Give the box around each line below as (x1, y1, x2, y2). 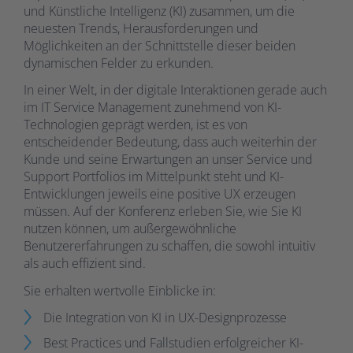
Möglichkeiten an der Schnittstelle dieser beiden (24, 36, 295, 54)
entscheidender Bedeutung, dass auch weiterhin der (24, 133, 317, 151)
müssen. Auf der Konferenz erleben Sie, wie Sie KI (24, 203, 302, 221)
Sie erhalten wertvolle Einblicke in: (24, 281, 216, 299)
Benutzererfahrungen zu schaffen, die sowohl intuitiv (24, 237, 315, 255)
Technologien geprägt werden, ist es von (24, 116, 247, 134)
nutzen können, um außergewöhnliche (24, 220, 236, 238)
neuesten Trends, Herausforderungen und (24, 19, 258, 37)
